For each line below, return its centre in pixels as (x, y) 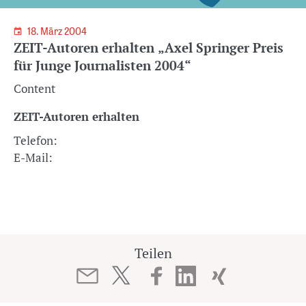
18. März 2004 (58, 31)
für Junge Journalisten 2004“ (102, 65)
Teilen (153, 253)
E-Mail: (33, 157)
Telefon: (36, 140)
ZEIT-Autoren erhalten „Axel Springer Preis (149, 47)
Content (34, 88)
